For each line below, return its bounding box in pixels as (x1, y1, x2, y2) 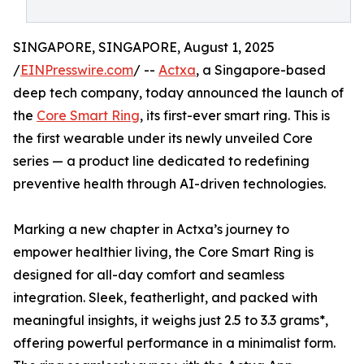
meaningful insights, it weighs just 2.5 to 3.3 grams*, (13, 312, 328, 329)
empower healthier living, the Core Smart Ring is (13, 244, 314, 261)
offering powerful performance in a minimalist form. (13, 335, 336, 352)
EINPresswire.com (20, 62, 133, 79)
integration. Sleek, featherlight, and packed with (13, 289, 318, 306)
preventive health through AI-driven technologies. (13, 175, 326, 193)
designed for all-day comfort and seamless (13, 266, 284, 284)
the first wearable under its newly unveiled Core (13, 130, 313, 147)
